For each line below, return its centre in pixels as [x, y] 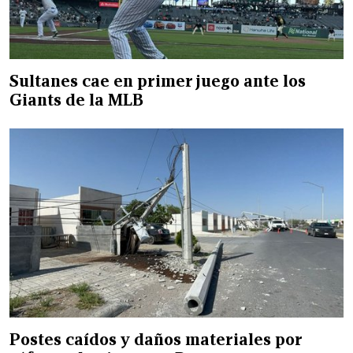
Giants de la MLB [76, 100]
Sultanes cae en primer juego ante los [158, 81]
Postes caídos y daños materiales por [156, 339]
